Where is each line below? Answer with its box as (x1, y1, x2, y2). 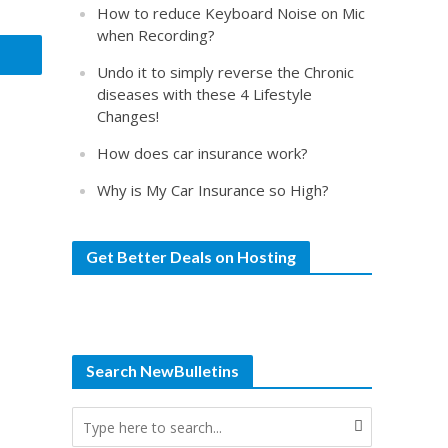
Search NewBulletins (86, 361, 240, 380)
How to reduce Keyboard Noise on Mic (97, 3, 366, 23)
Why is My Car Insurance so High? (97, 180, 330, 200)
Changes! (97, 106, 160, 126)
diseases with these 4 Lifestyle (97, 84, 313, 104)
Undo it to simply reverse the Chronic (97, 62, 355, 82)
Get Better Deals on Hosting (86, 247, 297, 266)
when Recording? (97, 25, 216, 45)
